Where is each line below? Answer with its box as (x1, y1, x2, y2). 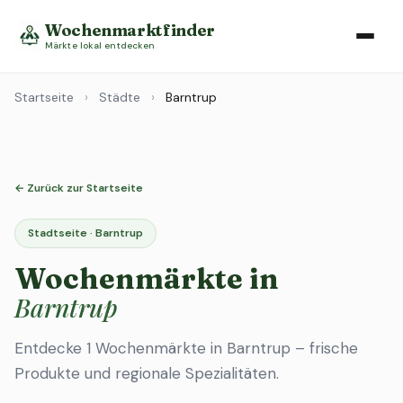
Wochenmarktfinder (45, 19, 215, 40)
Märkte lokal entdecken (45, 39, 156, 51)
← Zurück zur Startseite (14, 181, 143, 195)
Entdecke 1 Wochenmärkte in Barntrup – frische (14, 338, 358, 358)
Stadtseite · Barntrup (28, 226, 143, 240)
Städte (99, 89, 140, 105)
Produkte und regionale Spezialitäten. (14, 363, 279, 383)
